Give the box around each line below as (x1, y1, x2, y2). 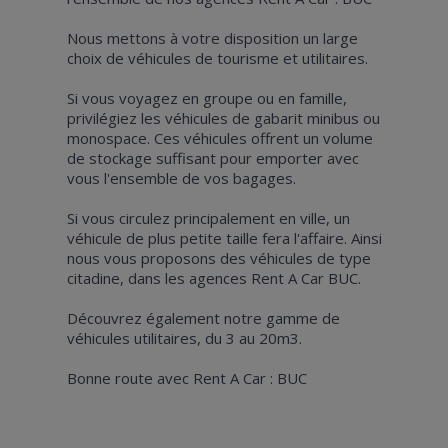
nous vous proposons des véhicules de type (66, 247, 371, 268)
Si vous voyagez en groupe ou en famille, (66, 87, 347, 108)
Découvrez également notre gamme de (66, 307, 340, 328)
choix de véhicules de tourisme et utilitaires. (66, 47, 368, 68)
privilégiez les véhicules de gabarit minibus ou (66, 107, 380, 128)
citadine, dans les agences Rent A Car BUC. (66, 267, 361, 288)
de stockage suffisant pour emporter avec (66, 147, 359, 168)
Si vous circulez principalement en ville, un (66, 207, 350, 228)
